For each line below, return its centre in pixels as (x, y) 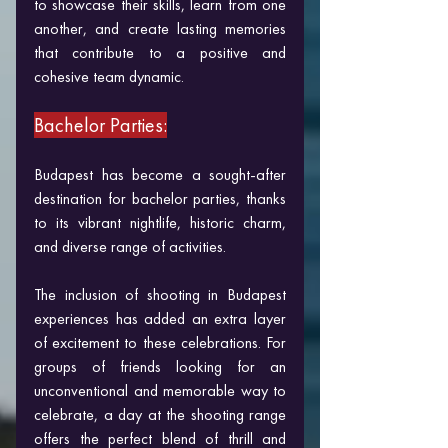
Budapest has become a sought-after (160, 174)
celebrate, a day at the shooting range (160, 414)
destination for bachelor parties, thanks (160, 198)
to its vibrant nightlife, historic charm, (160, 222)
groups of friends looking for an (160, 366)
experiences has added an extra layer (160, 318)
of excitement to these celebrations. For (160, 342)
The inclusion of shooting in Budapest (160, 294)
